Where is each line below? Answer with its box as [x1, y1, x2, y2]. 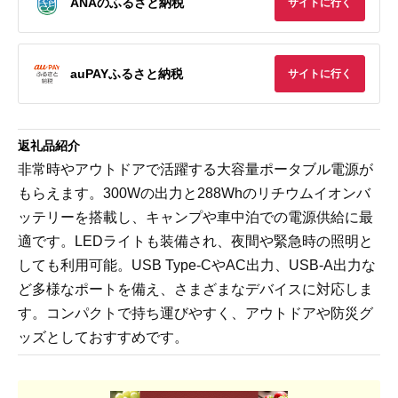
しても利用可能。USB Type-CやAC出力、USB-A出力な [18, 258, 376, 273]
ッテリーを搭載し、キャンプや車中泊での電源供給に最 [18, 210, 373, 225]
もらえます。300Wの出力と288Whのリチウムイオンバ [18, 186, 370, 201]
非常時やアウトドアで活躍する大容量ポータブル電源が [18, 162, 373, 177]
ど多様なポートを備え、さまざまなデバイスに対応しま [18, 282, 373, 297]
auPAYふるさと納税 [70, 66, 183, 81]
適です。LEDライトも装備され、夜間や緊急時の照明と [18, 234, 373, 249]
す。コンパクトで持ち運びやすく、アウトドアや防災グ [18, 306, 373, 321]
